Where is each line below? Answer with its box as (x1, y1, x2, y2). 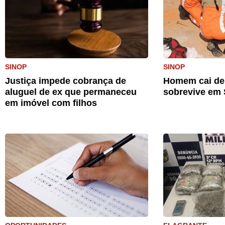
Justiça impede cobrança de (5, 76, 126, 86)
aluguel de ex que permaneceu (5, 87, 137, 97)
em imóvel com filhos (5, 98, 97, 108)
